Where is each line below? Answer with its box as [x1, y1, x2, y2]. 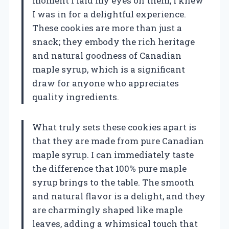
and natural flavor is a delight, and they [32, 190, 205, 202]
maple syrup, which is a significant [32, 63, 185, 76]
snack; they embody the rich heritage [32, 36, 195, 48]
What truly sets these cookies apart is [32, 121, 196, 133]
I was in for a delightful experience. [32, 8, 186, 20]
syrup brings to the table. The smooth [32, 176, 194, 189]
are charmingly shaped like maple [32, 204, 182, 216]
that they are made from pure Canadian [32, 135, 204, 147]
